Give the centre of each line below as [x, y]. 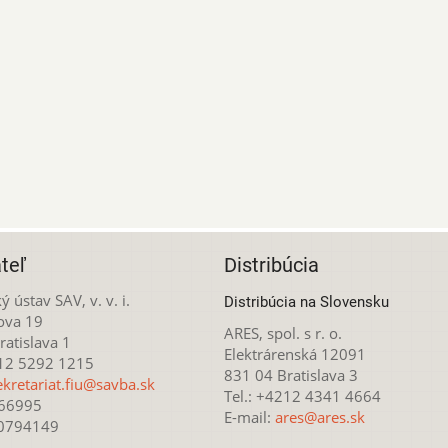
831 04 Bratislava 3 [291, 374]
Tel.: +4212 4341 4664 [302, 395]
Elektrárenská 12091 [295, 353]
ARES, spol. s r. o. [283, 332]
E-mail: [249, 416]
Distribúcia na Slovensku [306, 301]
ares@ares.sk [320, 416]
